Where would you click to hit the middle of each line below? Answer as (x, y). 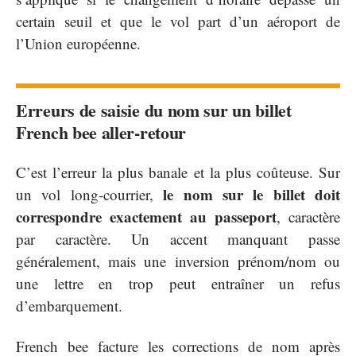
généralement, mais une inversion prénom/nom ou (178, 261)
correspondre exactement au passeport (146, 217)
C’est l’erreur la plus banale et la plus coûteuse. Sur (178, 172)
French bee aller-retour (101, 132)
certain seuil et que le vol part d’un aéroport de (178, 21)
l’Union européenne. (78, 43)
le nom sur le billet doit (252, 195)
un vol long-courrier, (90, 195)
